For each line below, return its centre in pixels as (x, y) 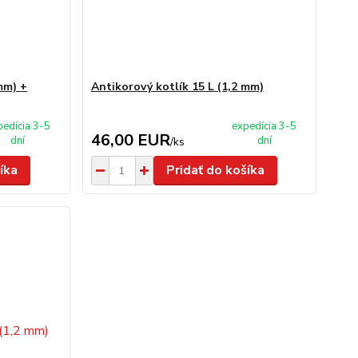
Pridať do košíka (215, 170)
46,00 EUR (130, 140)
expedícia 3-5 (265, 126)
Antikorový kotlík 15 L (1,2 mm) (177, 87)
